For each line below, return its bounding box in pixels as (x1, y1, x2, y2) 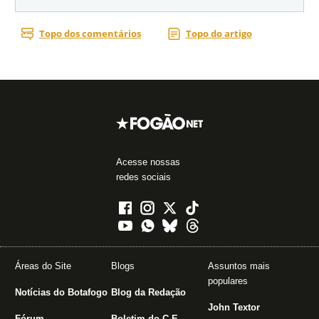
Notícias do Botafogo (15, 287, 108, 298)
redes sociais (116, 172, 171, 183)
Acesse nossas (116, 157, 180, 168)
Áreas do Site (15, 261, 71, 272)
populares (207, 276, 248, 287)
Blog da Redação (111, 287, 187, 298)
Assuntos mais (207, 261, 270, 272)
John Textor (207, 302, 260, 313)
